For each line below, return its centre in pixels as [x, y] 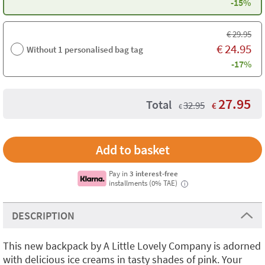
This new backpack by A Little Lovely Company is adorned [132, 246]
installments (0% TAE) [144, 183]
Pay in [119, 173]
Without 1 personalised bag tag [85, 49]
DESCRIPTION [43, 216]
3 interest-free [154, 173]
